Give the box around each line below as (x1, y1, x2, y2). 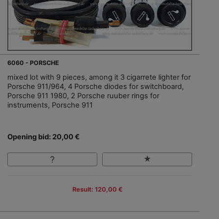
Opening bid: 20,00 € (7, 132, 80, 141)
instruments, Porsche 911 (7, 100, 93, 109)
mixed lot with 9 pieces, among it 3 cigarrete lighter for (7, 72, 191, 82)
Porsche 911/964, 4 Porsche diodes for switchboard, (7, 82, 184, 91)
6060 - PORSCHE (7, 59, 59, 66)
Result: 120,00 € (72, 185, 123, 193)
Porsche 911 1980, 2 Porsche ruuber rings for (7, 91, 159, 100)
